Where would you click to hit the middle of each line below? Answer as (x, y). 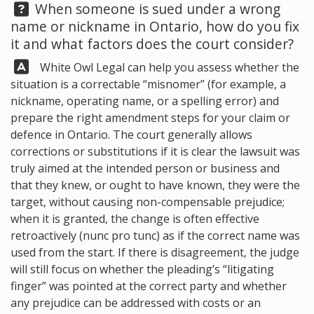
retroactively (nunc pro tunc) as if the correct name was (155, 235)
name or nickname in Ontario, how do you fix (155, 26)
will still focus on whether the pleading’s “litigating (142, 269)
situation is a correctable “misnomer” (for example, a (148, 84)
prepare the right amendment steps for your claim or (150, 118)
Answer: (35, 66)
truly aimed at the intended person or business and (145, 168)
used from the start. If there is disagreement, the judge (155, 252)
